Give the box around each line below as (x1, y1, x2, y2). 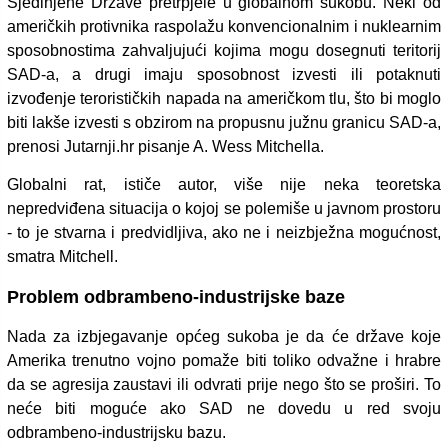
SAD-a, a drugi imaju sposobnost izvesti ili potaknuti (7, 65, 441, 83)
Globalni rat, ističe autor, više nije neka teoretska (7, 175, 441, 193)
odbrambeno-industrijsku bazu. (7, 423, 226, 441)
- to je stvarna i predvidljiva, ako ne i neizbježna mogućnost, (7, 223, 441, 241)
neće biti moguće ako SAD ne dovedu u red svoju (7, 399, 441, 417)
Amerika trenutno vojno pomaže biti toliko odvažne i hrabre (7, 351, 441, 369)
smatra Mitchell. (7, 247, 118, 265)
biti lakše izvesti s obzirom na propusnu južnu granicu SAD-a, (7, 113, 441, 131)
